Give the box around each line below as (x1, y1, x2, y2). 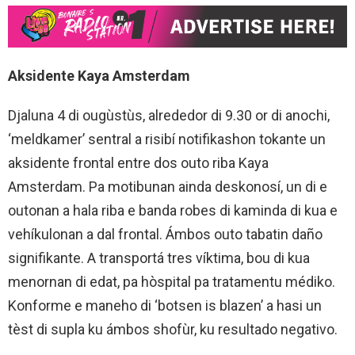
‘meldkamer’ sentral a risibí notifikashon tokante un (8, 131, 326, 148)
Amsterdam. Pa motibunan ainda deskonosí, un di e (8, 178, 327, 196)
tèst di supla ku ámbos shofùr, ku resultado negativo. (8, 321, 338, 338)
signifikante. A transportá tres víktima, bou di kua (8, 250, 310, 267)
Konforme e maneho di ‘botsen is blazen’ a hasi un (8, 297, 322, 315)
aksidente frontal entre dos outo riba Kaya (8, 155, 269, 172)
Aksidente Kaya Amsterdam (8, 67, 190, 85)
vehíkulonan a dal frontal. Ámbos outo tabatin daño (8, 226, 323, 243)
